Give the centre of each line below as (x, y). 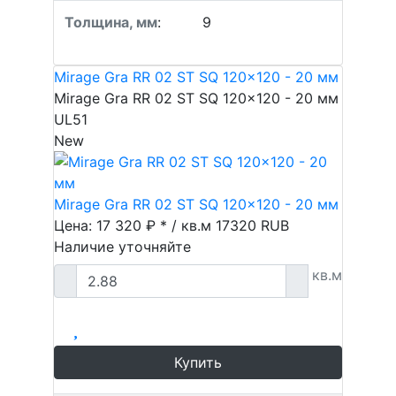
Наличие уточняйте (122, 247)
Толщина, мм (111, 22)
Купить (198, 362)
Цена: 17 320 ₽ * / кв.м (135, 225)
